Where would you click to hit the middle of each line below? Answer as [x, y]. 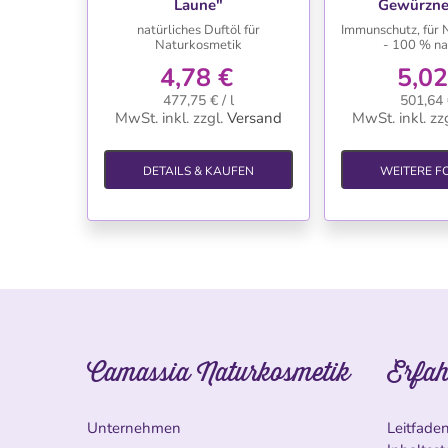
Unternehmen [134, 427]
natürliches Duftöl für [198, 29]
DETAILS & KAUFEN [198, 170]
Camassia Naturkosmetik [218, 371]
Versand [254, 117]
